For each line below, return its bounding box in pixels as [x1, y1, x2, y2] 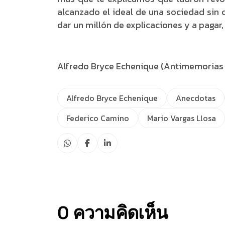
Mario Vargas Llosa [147, 112, 216, 124]
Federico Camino [66, 112, 129, 124]
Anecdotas [176, 92, 215, 104]
